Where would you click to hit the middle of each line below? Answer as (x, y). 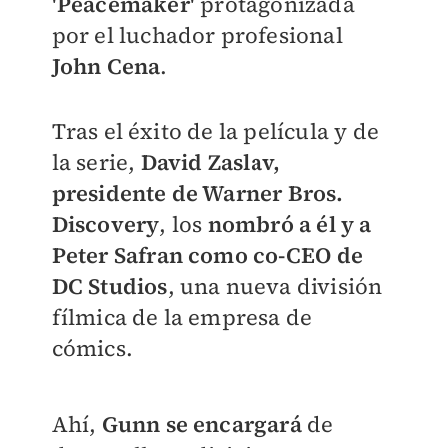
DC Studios (109, 285)
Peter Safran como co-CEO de (207, 254)
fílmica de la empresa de (182, 316)
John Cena (106, 65)
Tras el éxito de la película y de (215, 130)
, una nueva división (275, 285)
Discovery (105, 223)
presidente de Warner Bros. (197, 192)
